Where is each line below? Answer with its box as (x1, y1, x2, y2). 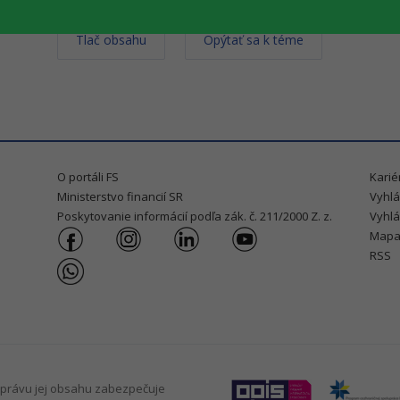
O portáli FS (57, 169, 119, 185)
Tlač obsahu (76, 31, 146, 48)
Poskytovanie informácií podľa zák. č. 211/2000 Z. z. (57, 208, 332, 224)
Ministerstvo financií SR (57, 188, 183, 204)
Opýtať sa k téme (204, 31, 304, 48)
